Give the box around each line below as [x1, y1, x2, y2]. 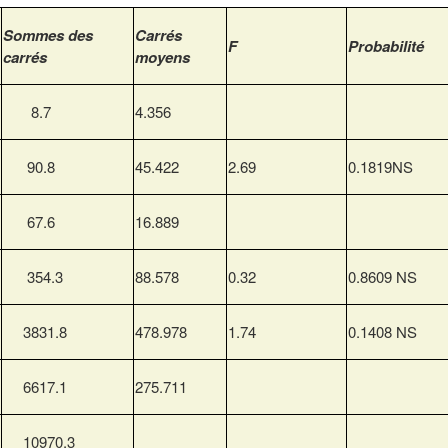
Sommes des [3, 24, 93, 47]
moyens [135, 46, 190, 69]
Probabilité [348, 35, 424, 58]
